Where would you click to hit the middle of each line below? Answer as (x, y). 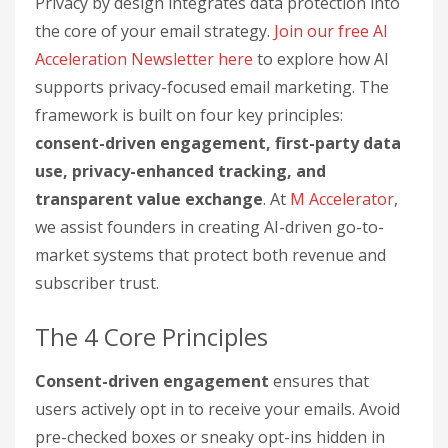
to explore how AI (321, 59)
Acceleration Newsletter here (144, 59)
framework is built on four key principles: (189, 115)
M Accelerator (342, 199)
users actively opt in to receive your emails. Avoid (217, 409)
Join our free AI (331, 31)
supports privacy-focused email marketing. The (212, 87)
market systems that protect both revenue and (210, 255)
